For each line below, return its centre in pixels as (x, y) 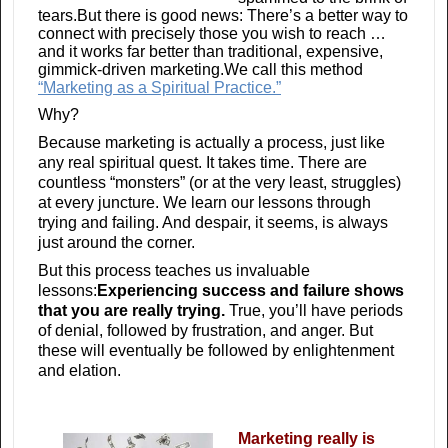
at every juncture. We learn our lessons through (204, 203)
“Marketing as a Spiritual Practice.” (159, 88)
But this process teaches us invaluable (174, 271)
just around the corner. (116, 243)
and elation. (79, 371)
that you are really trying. (131, 311)
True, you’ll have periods (314, 311)
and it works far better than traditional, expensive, (210, 52)
